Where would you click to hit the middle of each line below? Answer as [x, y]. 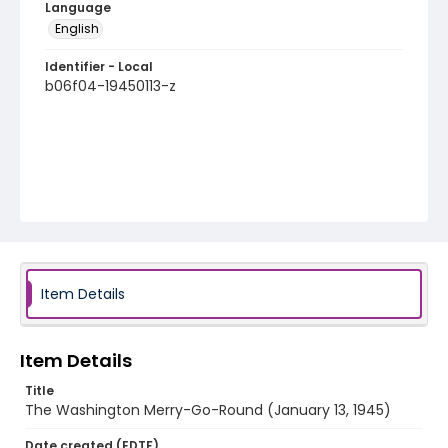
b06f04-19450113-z [110, 86]
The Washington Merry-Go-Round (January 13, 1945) [208, 410]
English [77, 28]
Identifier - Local [99, 66]
